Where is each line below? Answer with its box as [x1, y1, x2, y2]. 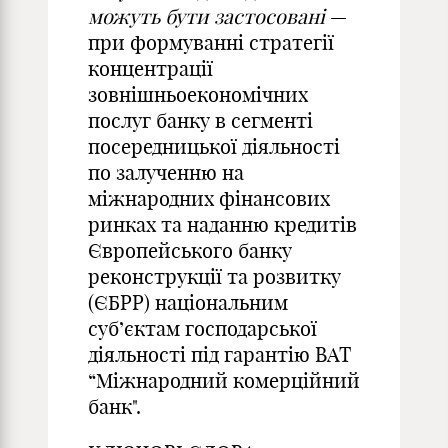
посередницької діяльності [88, 134, 340, 159]
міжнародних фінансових [88, 186, 330, 211]
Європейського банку [88, 238, 292, 263]
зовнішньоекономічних [88, 82, 308, 107]
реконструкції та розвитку [88, 264, 341, 289]
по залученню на [88, 160, 244, 185]
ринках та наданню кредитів [88, 212, 357, 237]
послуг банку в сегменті [88, 108, 313, 133]
